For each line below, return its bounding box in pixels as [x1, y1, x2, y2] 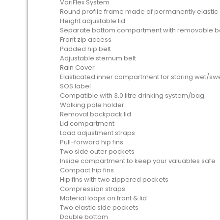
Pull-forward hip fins [60, 137, 123, 147]
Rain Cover [60, 63, 95, 72]
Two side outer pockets [60, 147, 135, 156]
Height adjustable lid [60, 16, 125, 26]
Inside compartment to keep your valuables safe [60, 156, 216, 165]
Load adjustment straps [60, 128, 135, 137]
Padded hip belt [60, 44, 111, 54]
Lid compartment [60, 119, 114, 128]
